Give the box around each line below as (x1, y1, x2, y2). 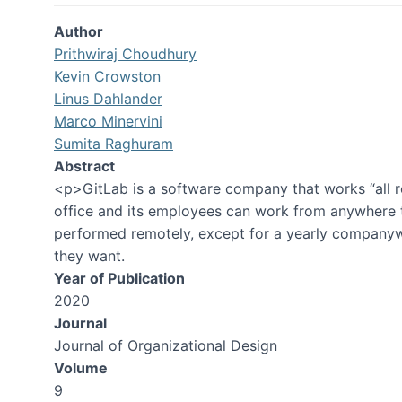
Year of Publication (54, 269, 185, 287)
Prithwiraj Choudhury (54, 45, 197, 63)
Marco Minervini (54, 112, 162, 130)
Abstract (54, 157, 115, 175)
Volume (54, 359, 108, 377)
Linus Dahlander (54, 90, 162, 108)
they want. (54, 247, 125, 265)
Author (54, 22, 103, 40)
